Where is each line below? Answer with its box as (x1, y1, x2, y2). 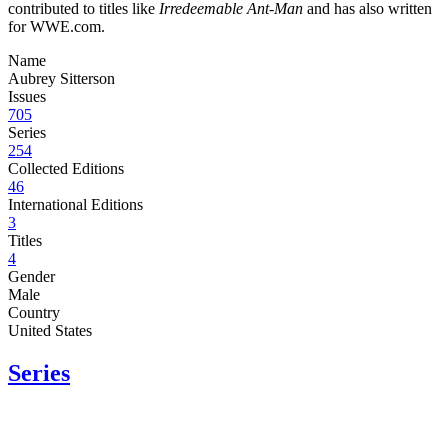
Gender (8, 267, 55, 285)
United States (8, 321, 92, 339)
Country (8, 303, 60, 321)
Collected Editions (8, 159, 124, 177)
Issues (8, 87, 46, 105)
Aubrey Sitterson (8, 69, 115, 87)
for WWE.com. (8, 17, 105, 35)
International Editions (8, 195, 143, 213)
